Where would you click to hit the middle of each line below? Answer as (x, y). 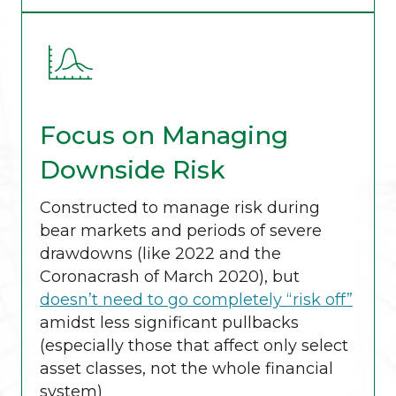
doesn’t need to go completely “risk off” (196, 300)
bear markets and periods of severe (181, 231)
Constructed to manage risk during (180, 208)
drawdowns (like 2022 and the (160, 254)
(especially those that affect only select (194, 346)
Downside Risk (133, 170)
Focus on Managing (164, 136)
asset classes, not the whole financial (187, 369)
